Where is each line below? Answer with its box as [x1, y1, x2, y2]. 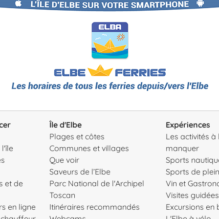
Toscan [49, 190, 75, 200]
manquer [165, 143, 199, 153]
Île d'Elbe [49, 119, 82, 130]
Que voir [49, 154, 79, 165]
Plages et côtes [49, 131, 105, 141]
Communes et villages [49, 143, 129, 153]
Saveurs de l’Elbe [49, 166, 110, 176]
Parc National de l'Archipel [49, 178, 144, 188]
